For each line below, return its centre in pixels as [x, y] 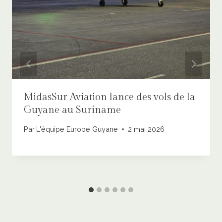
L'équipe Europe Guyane [77, 129]
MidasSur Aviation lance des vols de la [110, 97]
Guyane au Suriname [72, 110]
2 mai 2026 [146, 129]
